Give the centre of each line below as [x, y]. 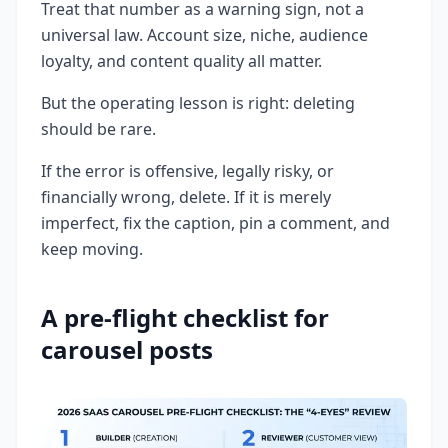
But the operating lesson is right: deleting [198, 103]
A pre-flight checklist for [185, 318]
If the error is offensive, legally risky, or [187, 171]
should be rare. [98, 129]
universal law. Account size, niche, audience [204, 35]
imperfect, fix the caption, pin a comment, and [215, 223]
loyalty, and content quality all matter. [181, 61]
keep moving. [92, 249]
